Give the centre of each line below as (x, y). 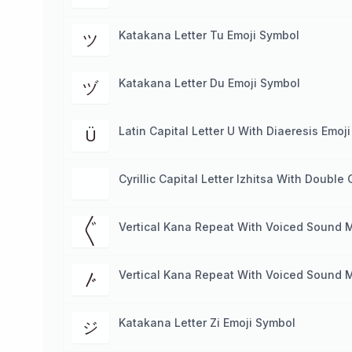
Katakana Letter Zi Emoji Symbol (207, 323)
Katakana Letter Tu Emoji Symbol (209, 35)
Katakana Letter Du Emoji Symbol (209, 83)
